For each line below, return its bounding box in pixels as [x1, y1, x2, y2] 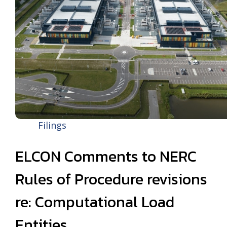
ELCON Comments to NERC [15, 145, 197, 168]
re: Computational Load [15, 191, 174, 213]
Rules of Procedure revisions [15, 168, 207, 191]
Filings [38, 119, 66, 131]
